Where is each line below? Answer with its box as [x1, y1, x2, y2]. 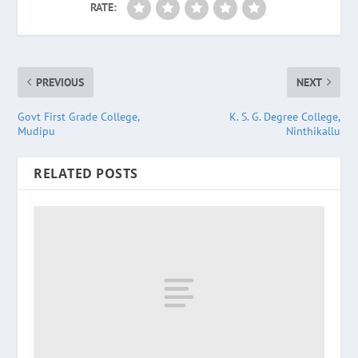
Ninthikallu [285, 123, 340, 138]
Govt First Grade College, [18, 109, 140, 124]
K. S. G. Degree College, [229, 109, 340, 124]
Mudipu [18, 123, 56, 138]
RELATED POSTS [34, 164, 138, 182]
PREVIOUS [36, 74, 85, 89]
